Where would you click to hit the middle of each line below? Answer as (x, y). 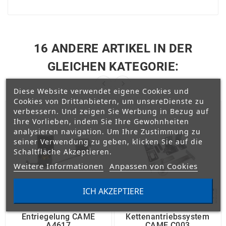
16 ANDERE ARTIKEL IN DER (113, 49)
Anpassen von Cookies (153, 166)
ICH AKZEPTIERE (113, 191)
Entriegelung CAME (58, 216)
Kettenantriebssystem (168, 216)
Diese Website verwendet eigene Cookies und (101, 91)
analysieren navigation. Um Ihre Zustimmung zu (107, 131)
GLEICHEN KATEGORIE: (113, 67)
